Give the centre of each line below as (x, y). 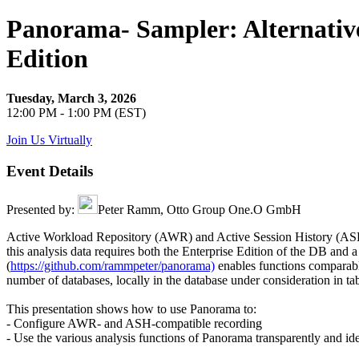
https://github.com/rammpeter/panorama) (113, 266)
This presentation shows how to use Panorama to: (131, 309)
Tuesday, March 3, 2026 (71, 98)
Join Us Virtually (49, 139)
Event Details (50, 171)
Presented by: (42, 210)
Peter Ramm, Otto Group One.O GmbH (201, 210)
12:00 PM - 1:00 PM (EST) (76, 112)
